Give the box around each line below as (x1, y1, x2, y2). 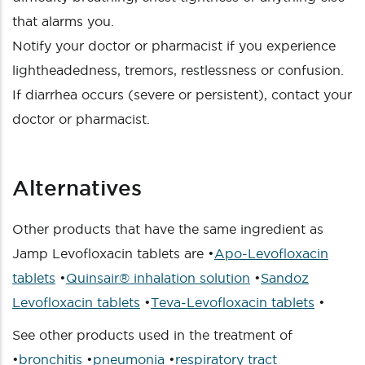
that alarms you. (12, 14, 114, 29)
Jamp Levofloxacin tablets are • (12, 246, 214, 261)
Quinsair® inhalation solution (66, 270, 250, 285)
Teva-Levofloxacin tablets (151, 295, 314, 310)
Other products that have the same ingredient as (12, 222, 323, 236)
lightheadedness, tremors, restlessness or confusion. (12, 63, 344, 77)
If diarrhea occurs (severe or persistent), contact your (12, 87, 352, 102)
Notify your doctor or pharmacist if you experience (12, 38, 336, 53)
